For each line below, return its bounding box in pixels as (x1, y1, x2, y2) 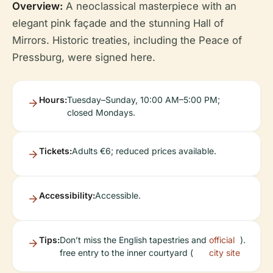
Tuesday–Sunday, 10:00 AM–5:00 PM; (67, 94, 220, 105)
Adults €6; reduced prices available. (72, 146, 216, 157)
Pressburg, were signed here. (12, 51, 155, 64)
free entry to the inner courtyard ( (60, 247, 193, 258)
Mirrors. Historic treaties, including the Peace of (12, 34, 242, 47)
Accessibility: (39, 190, 95, 201)
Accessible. (95, 190, 141, 201)
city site (208, 247, 240, 258)
